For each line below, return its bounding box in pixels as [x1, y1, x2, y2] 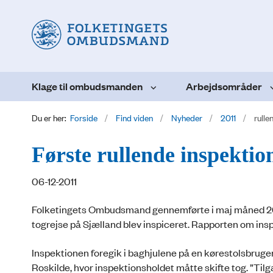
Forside [70, 110, 97, 124]
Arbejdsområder [186, 79, 262, 93]
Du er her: [32, 110, 66, 124]
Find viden [116, 110, 153, 124]
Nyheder [171, 110, 202, 124]
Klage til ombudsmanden [32, 79, 143, 93]
